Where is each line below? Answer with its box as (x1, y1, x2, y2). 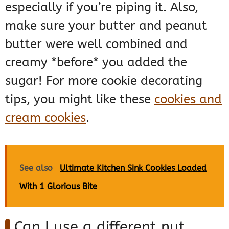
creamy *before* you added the (5, 55, 187, 70)
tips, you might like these (5, 91, 154, 106)
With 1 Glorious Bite (19, 181, 97, 191)
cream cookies (5, 110, 86, 125)
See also (19, 163, 53, 173)
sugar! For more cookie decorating (5, 73, 202, 88)
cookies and (154, 91, 222, 106)
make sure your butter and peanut (5, 18, 207, 33)
